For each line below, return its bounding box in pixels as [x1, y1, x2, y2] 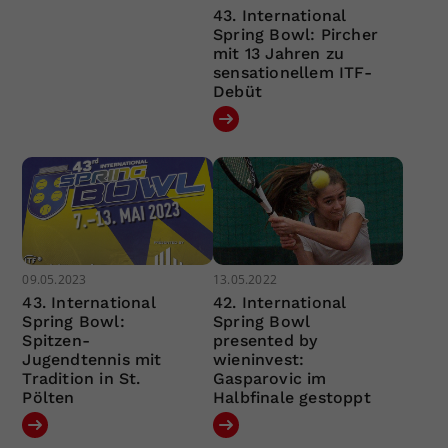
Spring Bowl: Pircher [212, 25, 378, 45]
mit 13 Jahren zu [212, 44, 345, 64]
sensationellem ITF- [212, 63, 372, 83]
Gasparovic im [212, 368, 327, 388]
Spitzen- [22, 330, 91, 350]
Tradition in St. [22, 368, 141, 388]
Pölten [22, 387, 75, 407]
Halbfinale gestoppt [212, 387, 371, 407]
